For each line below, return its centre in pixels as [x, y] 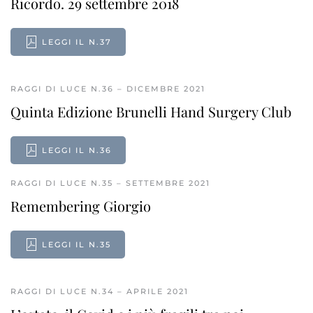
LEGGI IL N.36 [77, 150]
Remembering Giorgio [81, 206]
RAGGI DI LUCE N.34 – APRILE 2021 [100, 291]
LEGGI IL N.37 [77, 42]
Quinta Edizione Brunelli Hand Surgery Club [151, 111]
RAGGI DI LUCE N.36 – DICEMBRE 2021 [108, 89]
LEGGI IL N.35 [77, 245]
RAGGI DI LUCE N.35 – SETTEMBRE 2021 [110, 183]
